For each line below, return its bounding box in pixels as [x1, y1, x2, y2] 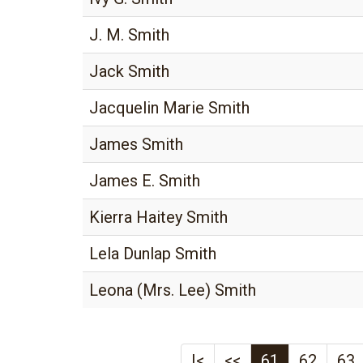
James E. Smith [89, 171, 200, 190]
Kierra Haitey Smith [89, 207, 228, 227]
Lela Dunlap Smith [89, 244, 216, 263]
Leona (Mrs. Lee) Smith [89, 280, 256, 300]
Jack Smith [89, 62, 169, 81]
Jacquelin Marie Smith [89, 98, 250, 117]
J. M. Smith [89, 25, 169, 45]
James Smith [89, 135, 183, 154]
